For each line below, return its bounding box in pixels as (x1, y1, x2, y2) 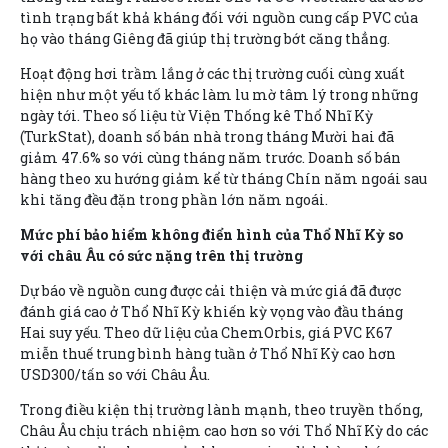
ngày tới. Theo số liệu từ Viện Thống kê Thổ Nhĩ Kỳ (20, 105, 373, 125)
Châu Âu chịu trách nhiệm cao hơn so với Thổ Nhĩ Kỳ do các (20, 420, 428, 440)
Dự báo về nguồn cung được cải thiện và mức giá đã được (20, 280, 401, 300)
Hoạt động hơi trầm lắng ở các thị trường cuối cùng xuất (20, 63, 405, 83)
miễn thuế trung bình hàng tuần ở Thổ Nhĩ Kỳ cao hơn (20, 343, 396, 363)
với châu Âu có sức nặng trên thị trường (20, 245, 303, 265)
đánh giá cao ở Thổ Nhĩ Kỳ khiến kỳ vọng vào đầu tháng (20, 301, 403, 321)
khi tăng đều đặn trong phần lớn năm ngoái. (20, 189, 328, 209)
